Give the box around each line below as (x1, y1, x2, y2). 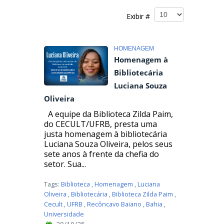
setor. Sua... (44, 158, 86, 169)
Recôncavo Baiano (87, 199, 141, 208)
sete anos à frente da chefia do (44, 148, 159, 159)
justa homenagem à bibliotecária (44, 128, 167, 139)
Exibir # (126, 11, 154, 21)
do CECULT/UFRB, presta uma (44, 118, 157, 129)
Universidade (44, 209, 84, 218)
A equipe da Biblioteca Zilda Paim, (44, 108, 173, 119)
